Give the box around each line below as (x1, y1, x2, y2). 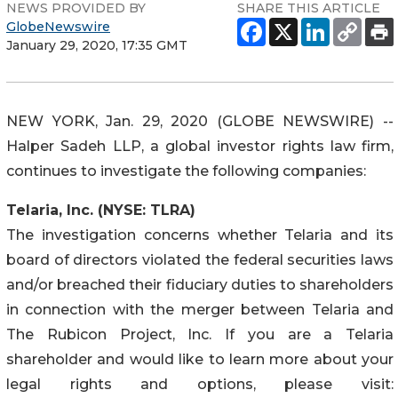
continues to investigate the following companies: (6, 162, 366, 179)
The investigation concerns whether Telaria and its (6, 226, 394, 243)
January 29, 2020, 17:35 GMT (6, 36, 187, 53)
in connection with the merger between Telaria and (6, 300, 394, 318)
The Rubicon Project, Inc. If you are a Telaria (6, 325, 394, 343)
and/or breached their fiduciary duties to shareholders (6, 275, 394, 293)
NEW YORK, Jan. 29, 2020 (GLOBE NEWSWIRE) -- (6, 112, 394, 130)
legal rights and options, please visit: (6, 375, 394, 393)
